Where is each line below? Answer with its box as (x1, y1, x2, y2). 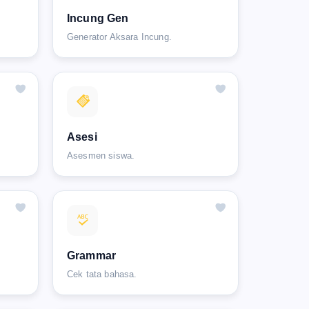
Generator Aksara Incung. (67, 31, 172, 42)
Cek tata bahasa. (67, 268, 137, 279)
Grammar (67, 249, 117, 261)
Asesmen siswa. (67, 150, 135, 161)
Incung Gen (67, 12, 129, 24)
